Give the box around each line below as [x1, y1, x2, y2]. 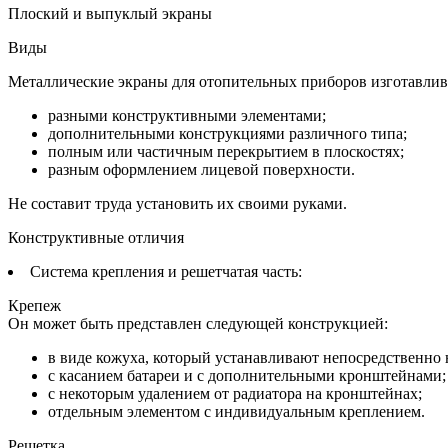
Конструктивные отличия [8, 228, 184, 246]
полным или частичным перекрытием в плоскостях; [48, 142, 404, 160]
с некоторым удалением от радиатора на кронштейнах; [48, 384, 422, 402]
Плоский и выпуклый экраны [8, 4, 212, 22]
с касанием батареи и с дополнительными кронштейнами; [48, 366, 446, 384]
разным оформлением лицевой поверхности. [48, 160, 355, 178]
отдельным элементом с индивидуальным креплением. [48, 402, 425, 420]
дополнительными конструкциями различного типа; [48, 124, 407, 142]
